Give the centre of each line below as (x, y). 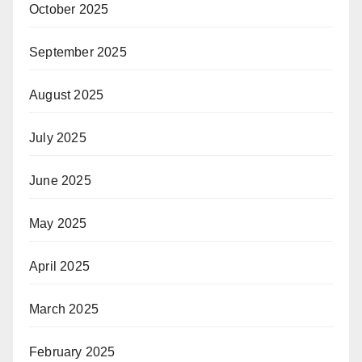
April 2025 (59, 266)
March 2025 (64, 309)
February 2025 (72, 351)
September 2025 (78, 52)
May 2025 (58, 223)
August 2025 (67, 95)
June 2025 (60, 180)
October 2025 (69, 9)
